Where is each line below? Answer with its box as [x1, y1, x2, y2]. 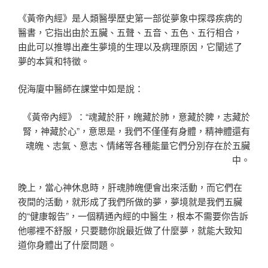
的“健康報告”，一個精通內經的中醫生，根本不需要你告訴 [18, 209, 248, 223]
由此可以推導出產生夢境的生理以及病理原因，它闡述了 [18, 39, 242, 53]
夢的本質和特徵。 [18, 54, 90, 67]
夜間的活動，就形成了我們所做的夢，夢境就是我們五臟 [18, 195, 242, 208]
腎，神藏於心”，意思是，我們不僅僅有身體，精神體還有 [23, 124, 250, 137]
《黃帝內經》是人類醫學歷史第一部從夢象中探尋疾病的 [18, 11, 242, 24]
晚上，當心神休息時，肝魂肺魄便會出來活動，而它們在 [18, 181, 242, 194]
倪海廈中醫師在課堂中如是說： [18, 82, 144, 95]
